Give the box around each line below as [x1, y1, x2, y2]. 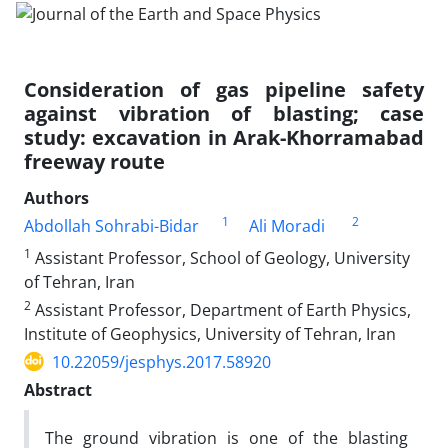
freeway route [24, 147, 165, 175]
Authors [24, 186, 89, 209]
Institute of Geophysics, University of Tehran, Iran [24, 322, 396, 345]
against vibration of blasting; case [24, 99, 424, 127]
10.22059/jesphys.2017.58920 [52, 350, 271, 373]
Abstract [24, 378, 92, 401]
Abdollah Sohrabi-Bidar [24, 214, 199, 237]
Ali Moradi [249, 214, 325, 237]
